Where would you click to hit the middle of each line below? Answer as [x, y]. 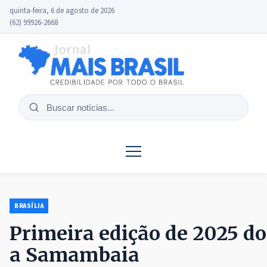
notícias [44, 128]
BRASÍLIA [29, 206]
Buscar [42, 114]
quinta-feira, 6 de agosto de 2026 [62, 11]
